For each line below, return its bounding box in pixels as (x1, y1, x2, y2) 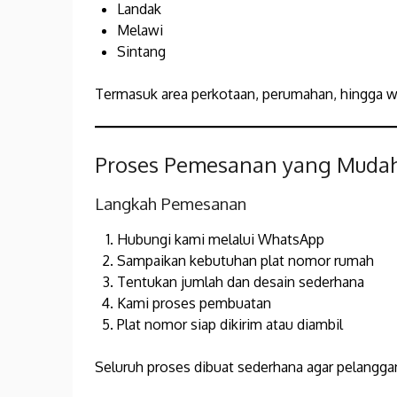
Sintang (117, 43, 166, 61)
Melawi (117, 21, 163, 40)
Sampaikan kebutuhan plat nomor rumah (117, 252, 374, 270)
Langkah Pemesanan (95, 193, 246, 214)
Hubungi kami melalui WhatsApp (117, 230, 324, 249)
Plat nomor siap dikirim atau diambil (117, 315, 343, 334)
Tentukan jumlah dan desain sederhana (117, 273, 364, 292)
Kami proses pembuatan (117, 294, 271, 313)
